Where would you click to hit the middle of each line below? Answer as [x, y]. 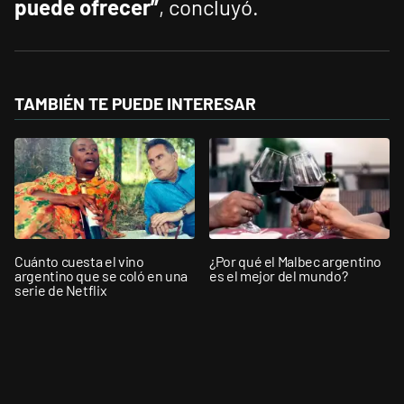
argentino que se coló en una [101, 275]
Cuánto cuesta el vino [79, 261]
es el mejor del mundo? [279, 275]
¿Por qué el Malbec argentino [296, 261]
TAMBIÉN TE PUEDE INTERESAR [135, 104]
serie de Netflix [61, 289]
